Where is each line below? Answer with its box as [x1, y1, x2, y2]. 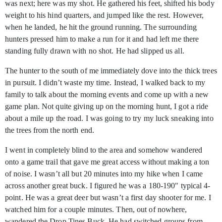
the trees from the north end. [5, 126, 94, 135]
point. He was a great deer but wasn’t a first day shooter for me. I [5, 193, 211, 202]
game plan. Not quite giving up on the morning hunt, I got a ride [5, 102, 209, 111]
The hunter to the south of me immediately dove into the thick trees [5, 66, 217, 75]
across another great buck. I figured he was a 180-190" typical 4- [5, 181, 211, 190]
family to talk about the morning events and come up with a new [5, 90, 209, 99]
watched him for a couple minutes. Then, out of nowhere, [5, 205, 187, 214]
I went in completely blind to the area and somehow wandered [5, 146, 202, 155]
